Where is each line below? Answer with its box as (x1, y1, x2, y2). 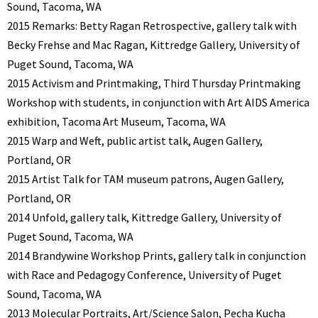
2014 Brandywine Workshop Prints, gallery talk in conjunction (7, 248, 306, 263)
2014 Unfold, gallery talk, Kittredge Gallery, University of (7, 210, 282, 225)
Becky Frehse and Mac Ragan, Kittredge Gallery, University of (7, 38, 300, 53)
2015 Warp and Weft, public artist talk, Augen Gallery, (7, 133, 263, 148)
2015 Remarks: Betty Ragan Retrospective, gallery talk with (7, 18, 297, 33)
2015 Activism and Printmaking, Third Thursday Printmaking (7, 76, 301, 91)
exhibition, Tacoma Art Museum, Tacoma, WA (7, 114, 226, 129)
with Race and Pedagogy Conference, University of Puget (7, 268, 282, 283)
